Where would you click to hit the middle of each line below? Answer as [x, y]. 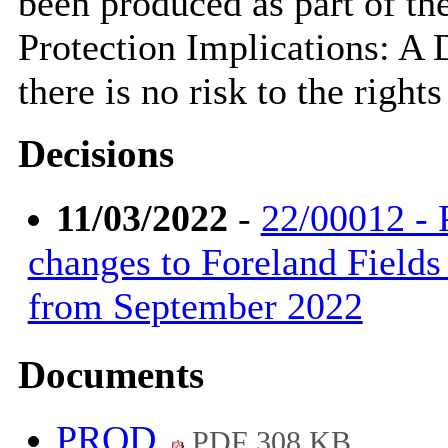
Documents [110, 374]
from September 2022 [195, 306]
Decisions [95, 154]
